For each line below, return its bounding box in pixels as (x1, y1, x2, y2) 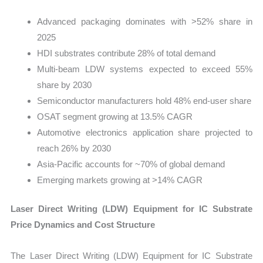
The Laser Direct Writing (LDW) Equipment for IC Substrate (11, 251, 252, 261)
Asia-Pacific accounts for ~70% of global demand (37, 159, 225, 169)
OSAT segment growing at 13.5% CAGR (37, 111, 193, 122)
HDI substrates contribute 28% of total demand (37, 48, 216, 58)
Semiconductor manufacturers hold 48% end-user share (37, 95, 252, 106)
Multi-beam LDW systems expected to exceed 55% (37, 63, 252, 74)
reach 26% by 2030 (37, 143, 112, 153)
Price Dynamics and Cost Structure (11, 220, 156, 230)
